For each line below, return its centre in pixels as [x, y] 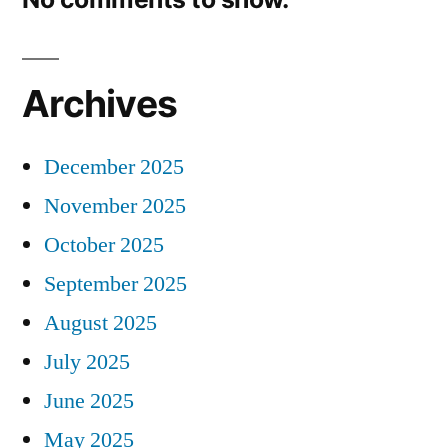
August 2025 [100, 322]
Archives [100, 103]
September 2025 [115, 283]
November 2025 [115, 205]
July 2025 [87, 361]
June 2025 [89, 400]
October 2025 [104, 244]
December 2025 [114, 166]
